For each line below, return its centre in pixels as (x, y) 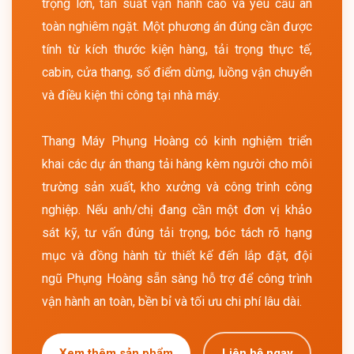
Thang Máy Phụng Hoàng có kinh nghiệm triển (177, 141)
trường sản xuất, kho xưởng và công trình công (177, 187)
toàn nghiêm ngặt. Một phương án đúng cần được (177, 26)
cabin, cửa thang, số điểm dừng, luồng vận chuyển (177, 72)
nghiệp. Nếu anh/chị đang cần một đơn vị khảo (177, 210)
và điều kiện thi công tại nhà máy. (131, 95)
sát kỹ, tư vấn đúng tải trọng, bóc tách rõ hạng (177, 233)
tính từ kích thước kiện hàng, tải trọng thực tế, (177, 49)
